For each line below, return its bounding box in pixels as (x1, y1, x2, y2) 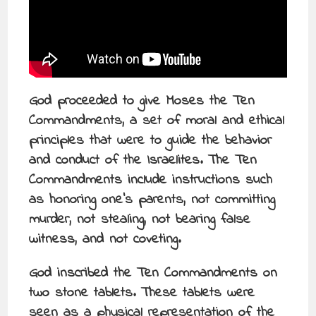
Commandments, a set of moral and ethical (29, 110, 285, 131)
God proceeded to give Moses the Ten (29, 90, 255, 111)
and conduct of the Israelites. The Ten (29, 150, 257, 171)
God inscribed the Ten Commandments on (29, 262, 278, 284)
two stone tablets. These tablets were (29, 282, 255, 303)
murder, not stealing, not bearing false (29, 209, 251, 230)
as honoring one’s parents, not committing (29, 189, 276, 210)
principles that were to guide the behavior (29, 130, 272, 151)
